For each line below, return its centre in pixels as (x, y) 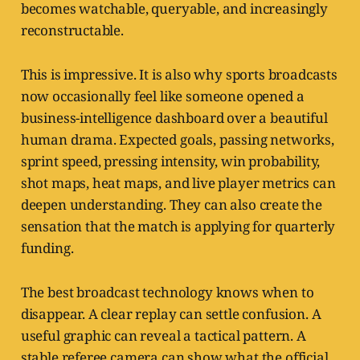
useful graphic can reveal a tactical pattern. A (163, 336)
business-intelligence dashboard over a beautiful (174, 118)
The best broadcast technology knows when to (167, 292)
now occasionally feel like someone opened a (162, 96)
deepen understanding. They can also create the (171, 205)
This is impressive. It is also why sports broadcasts (179, 75)
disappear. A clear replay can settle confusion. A (171, 314)
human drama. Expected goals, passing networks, (177, 140)
